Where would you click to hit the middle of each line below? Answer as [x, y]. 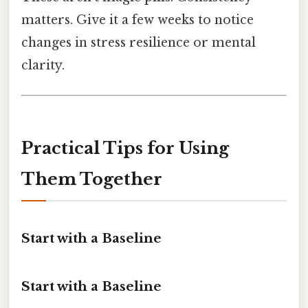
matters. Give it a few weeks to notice [137, 20]
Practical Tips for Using [125, 148]
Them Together [92, 179]
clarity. [43, 65]
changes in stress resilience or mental [139, 42]
